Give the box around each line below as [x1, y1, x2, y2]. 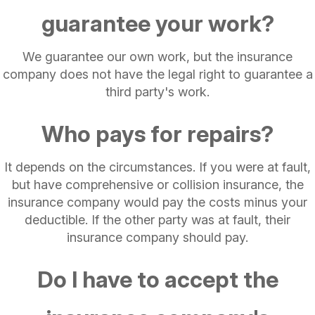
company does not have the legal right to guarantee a [2, 67, 313, 82]
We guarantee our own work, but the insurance [22, 49, 292, 64]
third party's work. [105, 84, 210, 99]
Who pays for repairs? [41, 120, 274, 148]
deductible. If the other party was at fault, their [25, 212, 290, 227]
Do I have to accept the [37, 266, 278, 293]
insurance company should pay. [67, 230, 248, 245]
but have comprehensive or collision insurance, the [11, 177, 304, 192]
